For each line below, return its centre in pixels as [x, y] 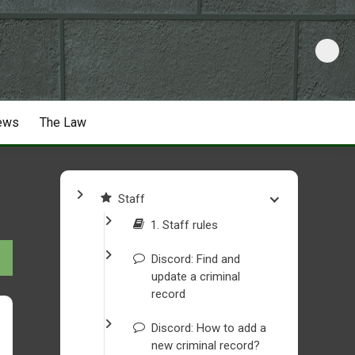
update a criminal [196, 277]
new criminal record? [206, 345]
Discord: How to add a [209, 328]
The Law [63, 122]
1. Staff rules [184, 225]
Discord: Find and [196, 259]
